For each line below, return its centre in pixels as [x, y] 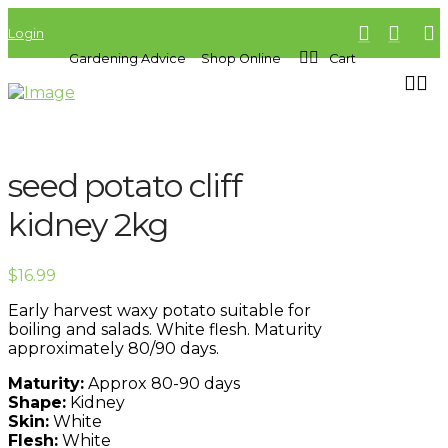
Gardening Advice [128, 58]
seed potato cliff [125, 186]
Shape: [37, 402]
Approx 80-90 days [162, 383]
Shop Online [241, 58]
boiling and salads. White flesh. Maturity [165, 329]
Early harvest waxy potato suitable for [159, 310]
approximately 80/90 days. [113, 348]
